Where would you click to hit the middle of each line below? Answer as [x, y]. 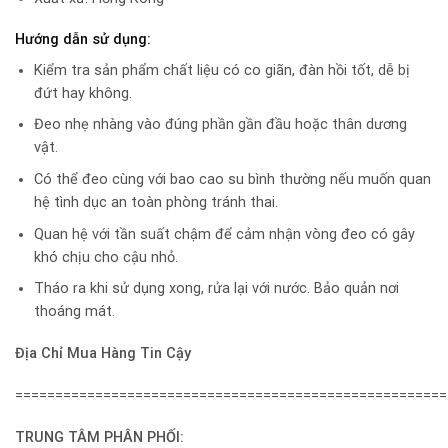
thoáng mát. [74, 312]
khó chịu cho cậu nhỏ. [105, 257]
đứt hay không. [82, 93]
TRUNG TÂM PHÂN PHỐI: [99, 437]
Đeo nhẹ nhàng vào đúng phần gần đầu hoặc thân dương [220, 125]
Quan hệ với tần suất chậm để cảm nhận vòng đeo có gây [224, 234]
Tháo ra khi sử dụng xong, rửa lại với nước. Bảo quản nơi [216, 289]
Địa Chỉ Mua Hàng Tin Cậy [103, 354]
